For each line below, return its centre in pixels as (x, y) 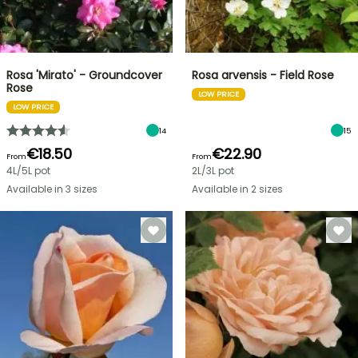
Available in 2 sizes (237, 189)
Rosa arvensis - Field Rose (263, 75)
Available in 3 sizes (52, 189)
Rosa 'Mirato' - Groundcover (84, 75)
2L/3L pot (213, 171)
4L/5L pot (28, 171)
